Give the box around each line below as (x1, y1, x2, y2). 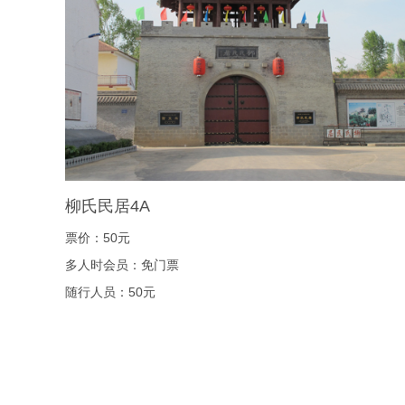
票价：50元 (65, 231, 130, 245)
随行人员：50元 (65, 285, 155, 299)
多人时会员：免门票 (65, 258, 179, 272)
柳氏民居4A (65, 197, 150, 215)
